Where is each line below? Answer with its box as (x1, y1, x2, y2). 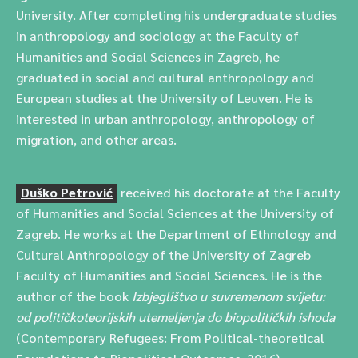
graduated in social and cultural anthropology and (16, 69, 314, 86)
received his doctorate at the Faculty (117, 184, 340, 201)
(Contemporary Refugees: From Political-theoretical (16, 329, 324, 346)
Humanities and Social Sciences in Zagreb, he (16, 48, 280, 65)
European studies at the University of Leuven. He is (16, 89, 313, 106)
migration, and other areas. (16, 131, 177, 148)
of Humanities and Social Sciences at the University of (16, 205, 334, 221)
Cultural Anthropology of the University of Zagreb (16, 246, 311, 263)
